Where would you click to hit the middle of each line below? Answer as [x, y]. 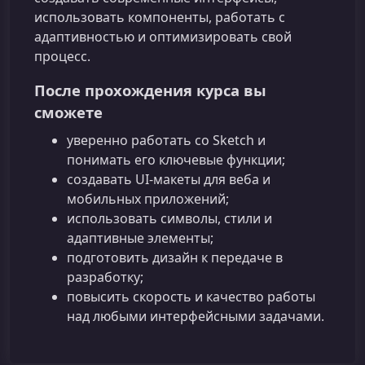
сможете [68, 112]
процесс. [62, 57]
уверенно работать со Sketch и [166, 141]
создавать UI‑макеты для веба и [169, 180]
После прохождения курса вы [150, 90]
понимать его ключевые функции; [176, 160]
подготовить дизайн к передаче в [175, 258]
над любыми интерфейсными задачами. [196, 317]
